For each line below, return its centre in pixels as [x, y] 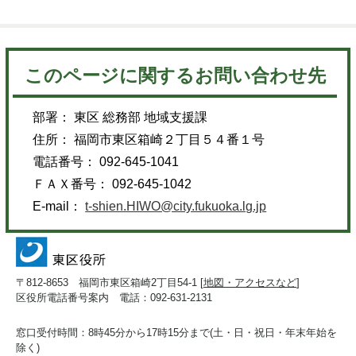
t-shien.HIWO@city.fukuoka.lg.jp [176, 207]
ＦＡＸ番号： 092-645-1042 [112, 184]
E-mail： [59, 207]
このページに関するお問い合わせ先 [175, 76]
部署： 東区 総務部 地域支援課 [120, 118]
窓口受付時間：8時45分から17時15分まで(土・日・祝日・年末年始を [176, 333]
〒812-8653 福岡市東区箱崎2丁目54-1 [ [110, 283]
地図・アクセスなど [250, 283]
